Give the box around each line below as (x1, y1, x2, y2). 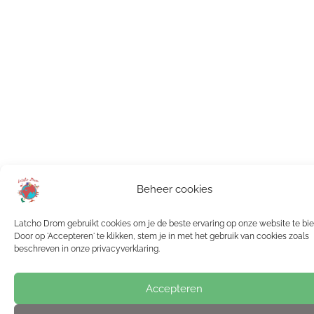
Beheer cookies (136, 182, 212, 196)
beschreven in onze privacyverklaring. (14, 244, 160, 254)
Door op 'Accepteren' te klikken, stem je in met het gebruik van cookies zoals (14, 231, 309, 241)
